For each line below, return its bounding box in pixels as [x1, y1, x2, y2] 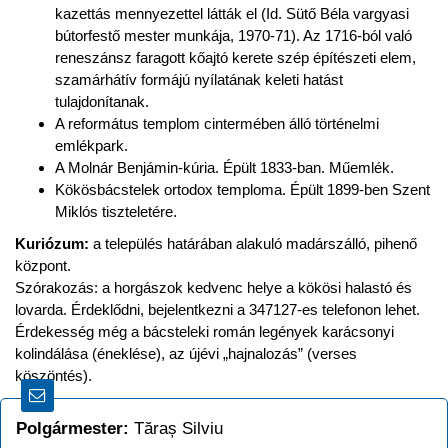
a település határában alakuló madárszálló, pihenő [89, 234, 417, 252]
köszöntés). [15, 366, 92, 384]
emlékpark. [55, 136, 128, 154]
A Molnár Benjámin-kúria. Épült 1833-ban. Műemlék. [55, 158, 394, 176]
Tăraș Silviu [129, 418, 223, 437]
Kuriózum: [15, 234, 89, 252]
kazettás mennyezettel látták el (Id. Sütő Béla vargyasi [55, 4, 409, 22]
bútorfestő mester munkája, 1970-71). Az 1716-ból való [55, 26, 412, 44]
